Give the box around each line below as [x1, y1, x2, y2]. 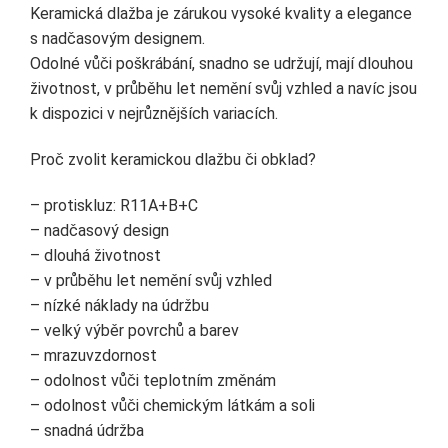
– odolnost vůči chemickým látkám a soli [30, 395, 315, 415]
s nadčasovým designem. [30, 29, 205, 49]
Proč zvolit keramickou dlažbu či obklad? [30, 149, 316, 169]
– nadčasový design [30, 220, 169, 240]
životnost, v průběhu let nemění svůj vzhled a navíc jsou [30, 79, 417, 99]
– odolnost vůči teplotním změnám [30, 370, 276, 390]
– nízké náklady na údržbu [30, 295, 209, 315]
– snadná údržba [30, 420, 144, 440]
